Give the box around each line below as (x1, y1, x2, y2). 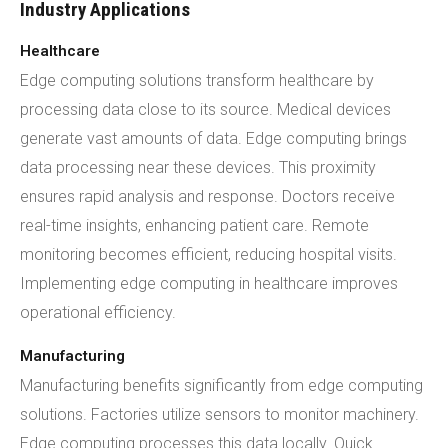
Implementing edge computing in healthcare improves (20, 274, 398, 293)
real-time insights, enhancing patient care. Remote (20, 216, 369, 235)
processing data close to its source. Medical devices (20, 100, 391, 119)
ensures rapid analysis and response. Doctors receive (20, 187, 395, 206)
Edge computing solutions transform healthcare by (20, 71, 374, 90)
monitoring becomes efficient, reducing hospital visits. (20, 245, 397, 264)
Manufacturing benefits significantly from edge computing (20, 376, 423, 395)
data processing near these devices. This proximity (20, 158, 376, 177)
